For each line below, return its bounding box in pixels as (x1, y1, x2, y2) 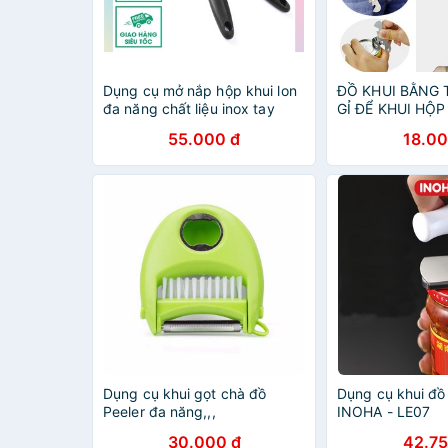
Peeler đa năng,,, (103, 403, 216, 420)
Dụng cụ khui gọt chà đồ (103, 385, 267, 402)
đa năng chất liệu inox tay (103, 100, 275, 117)
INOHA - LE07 (337, 403, 431, 420)
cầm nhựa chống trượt (103, 118, 251, 135)
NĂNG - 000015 (337, 118, 446, 135)
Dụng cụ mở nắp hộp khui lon (103, 82, 297, 99)
